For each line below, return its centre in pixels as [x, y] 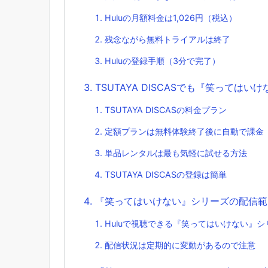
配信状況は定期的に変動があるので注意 [180, 245]
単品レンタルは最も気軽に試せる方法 [176, 153]
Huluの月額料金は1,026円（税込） [171, 17]
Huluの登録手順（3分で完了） [162, 60]
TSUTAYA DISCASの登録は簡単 [166, 174]
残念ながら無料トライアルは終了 [167, 39]
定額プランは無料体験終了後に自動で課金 [184, 131]
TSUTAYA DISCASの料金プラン [166, 109]
